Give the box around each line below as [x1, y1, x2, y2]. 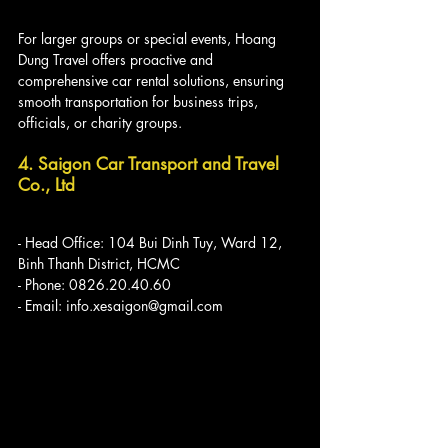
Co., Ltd [18, 174, 75, 197]
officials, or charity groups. [18, 113, 182, 133]
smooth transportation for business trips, [18, 92, 262, 112]
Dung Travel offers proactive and [18, 50, 217, 70]
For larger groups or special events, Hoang [18, 29, 280, 49]
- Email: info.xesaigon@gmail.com [18, 296, 223, 316]
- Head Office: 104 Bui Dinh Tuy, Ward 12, [18, 233, 286, 253]
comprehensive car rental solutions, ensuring [18, 71, 288, 91]
